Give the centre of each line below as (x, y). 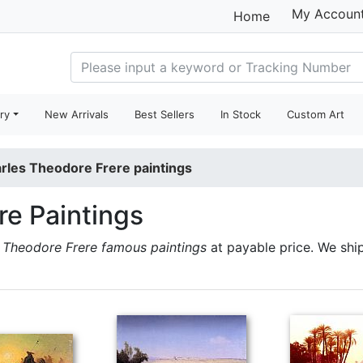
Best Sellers (165, 114)
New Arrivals (77, 114)
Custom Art (316, 114)
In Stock (241, 114)
